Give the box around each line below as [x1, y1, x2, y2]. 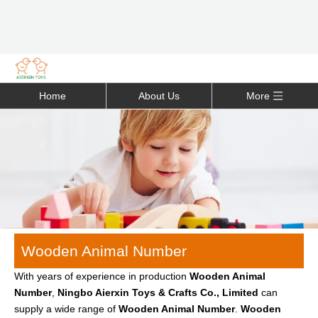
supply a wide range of [14, 303, 119, 314]
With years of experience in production [14, 270, 190, 282]
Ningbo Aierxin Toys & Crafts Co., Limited [57, 287, 258, 298]
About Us [138, 90, 180, 102]
